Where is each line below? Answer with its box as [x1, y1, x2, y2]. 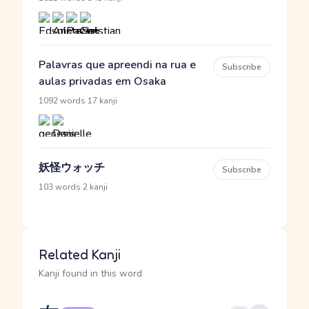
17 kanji [88, 95, 117, 106]
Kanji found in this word [39, 267, 142, 280]
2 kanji [83, 181, 108, 192]
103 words [39, 181, 81, 192]
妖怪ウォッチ [39, 160, 105, 175]
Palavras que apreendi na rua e [39, 57, 196, 72]
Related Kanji [39, 246, 121, 263]
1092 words [39, 95, 86, 106]
